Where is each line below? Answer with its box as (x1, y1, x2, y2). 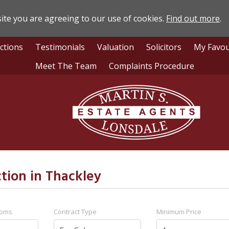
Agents (72, 109, 99, 121)
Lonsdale (72, 84, 107, 96)
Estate (72, 97, 96, 108)
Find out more (166, 13, 220, 24)
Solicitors (146, 41, 181, 53)
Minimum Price (156, 207, 202, 216)
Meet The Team (35, 60, 97, 72)
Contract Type (53, 207, 97, 216)
